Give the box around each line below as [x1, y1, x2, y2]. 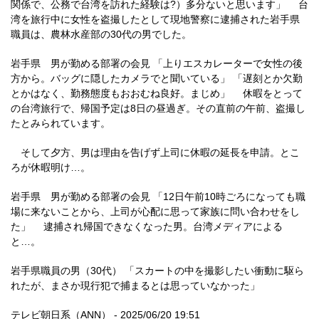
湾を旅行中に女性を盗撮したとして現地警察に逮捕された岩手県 [11, 14, 300, 25]
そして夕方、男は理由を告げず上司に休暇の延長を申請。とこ [11, 147, 300, 158]
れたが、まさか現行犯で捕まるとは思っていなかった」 [11, 280, 260, 291]
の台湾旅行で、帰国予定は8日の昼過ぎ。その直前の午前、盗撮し [11, 103, 305, 114]
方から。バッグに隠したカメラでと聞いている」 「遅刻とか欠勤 [11, 73, 303, 84]
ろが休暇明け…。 [11, 162, 90, 173]
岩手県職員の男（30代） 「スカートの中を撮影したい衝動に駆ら [11, 265, 304, 276]
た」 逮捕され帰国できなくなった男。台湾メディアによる [11, 221, 283, 232]
